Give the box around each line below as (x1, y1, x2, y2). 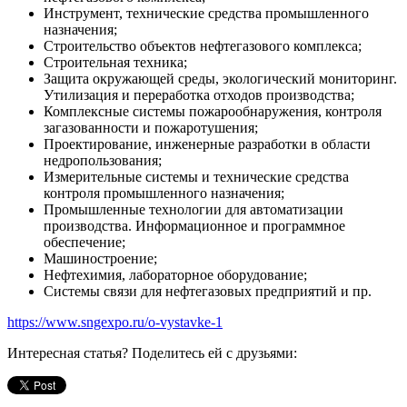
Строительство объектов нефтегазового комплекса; (44, 37, 362, 54)
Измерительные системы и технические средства (44, 168, 349, 184)
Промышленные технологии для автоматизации (44, 201, 343, 217)
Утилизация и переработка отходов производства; (44, 86, 354, 103)
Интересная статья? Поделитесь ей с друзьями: (7, 344, 297, 361)
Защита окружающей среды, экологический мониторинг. (44, 70, 397, 86)
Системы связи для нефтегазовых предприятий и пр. (44, 283, 372, 299)
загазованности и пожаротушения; (44, 119, 258, 135)
